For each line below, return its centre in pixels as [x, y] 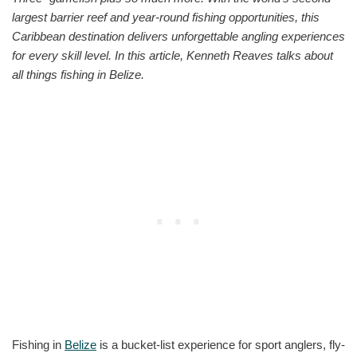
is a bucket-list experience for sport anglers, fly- [221, 344]
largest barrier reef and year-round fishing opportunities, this [166, 17]
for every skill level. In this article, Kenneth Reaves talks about [173, 55]
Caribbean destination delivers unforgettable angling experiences [178, 36]
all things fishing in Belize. [78, 74]
